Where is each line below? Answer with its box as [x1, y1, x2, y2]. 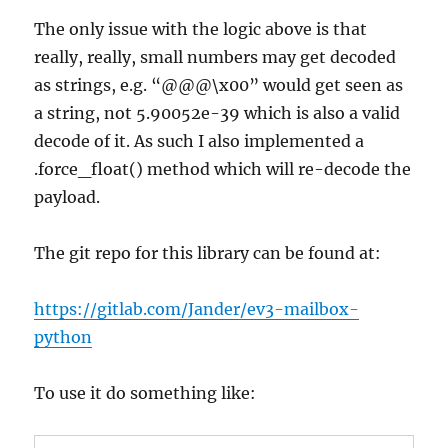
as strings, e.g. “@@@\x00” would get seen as [34, 75, 404, 96]
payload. [34, 187, 101, 208]
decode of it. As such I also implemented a [34, 131, 365, 152]
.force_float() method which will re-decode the [34, 159, 412, 180]
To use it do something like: [34, 383, 257, 404]
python [34, 327, 93, 348]
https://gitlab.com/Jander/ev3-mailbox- [34, 299, 360, 320]
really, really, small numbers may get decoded [34, 47, 397, 68]
